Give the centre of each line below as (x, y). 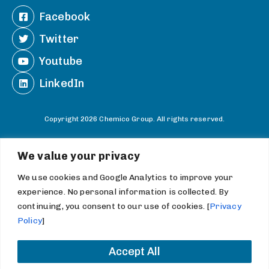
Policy (30, 220)
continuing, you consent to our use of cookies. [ (113, 206)
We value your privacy (79, 156)
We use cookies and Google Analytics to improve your (125, 177)
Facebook (65, 17)
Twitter (59, 39)
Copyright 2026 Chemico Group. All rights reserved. (134, 119)
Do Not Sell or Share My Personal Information (134, 166)
